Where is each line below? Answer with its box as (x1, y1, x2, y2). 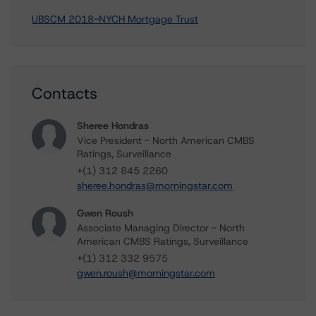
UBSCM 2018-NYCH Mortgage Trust (32, 13, 198, 25)
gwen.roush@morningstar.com (77, 267, 215, 279)
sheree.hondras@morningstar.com (77, 179, 233, 192)
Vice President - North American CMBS (77, 134, 255, 147)
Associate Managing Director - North (77, 221, 245, 234)
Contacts (32, 83, 97, 104)
